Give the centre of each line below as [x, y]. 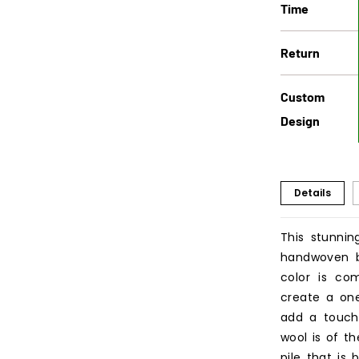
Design [300, 120]
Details [313, 192]
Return [300, 52]
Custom [303, 96]
